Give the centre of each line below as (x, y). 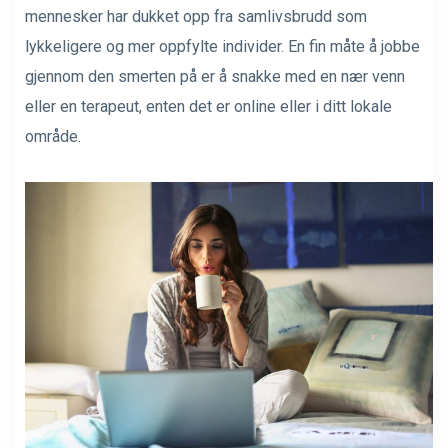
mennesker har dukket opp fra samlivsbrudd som (196, 16)
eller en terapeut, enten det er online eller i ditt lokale (208, 106)
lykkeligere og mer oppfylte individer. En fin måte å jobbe (222, 46)
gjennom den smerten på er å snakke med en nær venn (215, 76)
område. (53, 136)
